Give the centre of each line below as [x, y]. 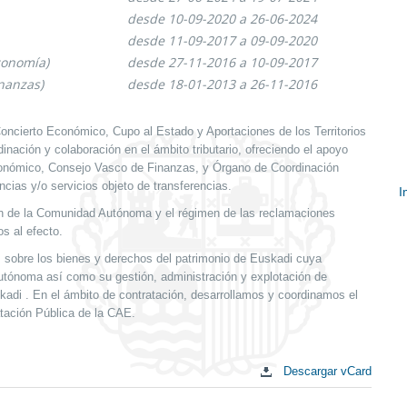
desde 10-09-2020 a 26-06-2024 [222, 19]
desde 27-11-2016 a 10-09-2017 [222, 62]
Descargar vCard [326, 372]
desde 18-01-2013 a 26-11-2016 [222, 84]
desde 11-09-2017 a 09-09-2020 [222, 40]
